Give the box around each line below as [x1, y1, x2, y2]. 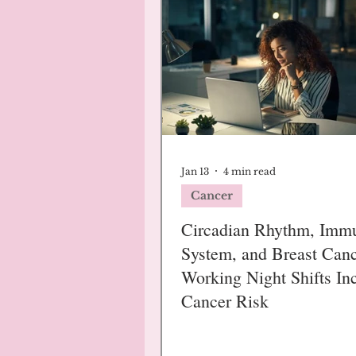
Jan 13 [181, 164, 209, 177]
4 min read [223, 164, 276, 177]
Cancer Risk [181, 289, 269, 312]
